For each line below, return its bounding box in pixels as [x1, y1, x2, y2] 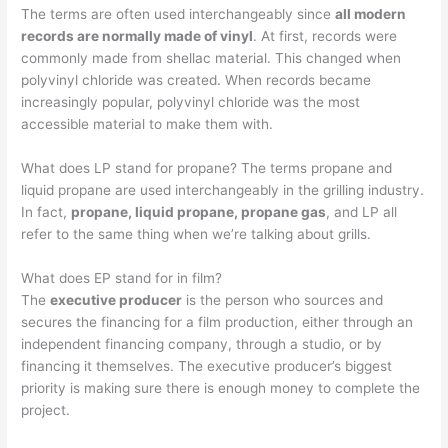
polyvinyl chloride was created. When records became [21, 72, 372, 89]
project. [21, 401, 71, 418]
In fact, [21, 203, 72, 220]
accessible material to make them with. [21, 116, 274, 133]
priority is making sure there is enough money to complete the [21, 379, 421, 396]
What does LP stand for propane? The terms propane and [21, 159, 393, 176]
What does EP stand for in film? [21, 269, 223, 286]
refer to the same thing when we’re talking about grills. [21, 225, 372, 242]
